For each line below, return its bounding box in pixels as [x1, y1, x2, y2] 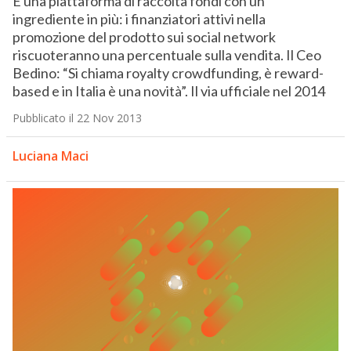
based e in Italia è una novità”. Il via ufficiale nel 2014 [12, 82, 325, 100]
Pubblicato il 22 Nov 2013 [12, 110, 142, 126]
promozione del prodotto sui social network [12, 28, 276, 46]
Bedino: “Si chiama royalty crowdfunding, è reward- [12, 64, 324, 82]
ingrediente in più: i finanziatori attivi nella [12, 10, 266, 28]
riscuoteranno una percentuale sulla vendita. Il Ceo [12, 46, 321, 64]
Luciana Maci [12, 147, 89, 165]
